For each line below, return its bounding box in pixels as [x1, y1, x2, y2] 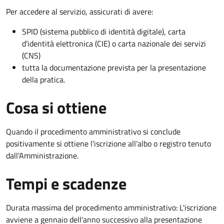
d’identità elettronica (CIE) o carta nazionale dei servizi [22, 37, 206, 49]
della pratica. [22, 73, 65, 85]
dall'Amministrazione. [6, 149, 78, 161]
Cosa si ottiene [6, 95, 106, 119]
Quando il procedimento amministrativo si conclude [6, 125, 180, 137]
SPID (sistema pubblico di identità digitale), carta [22, 25, 185, 37]
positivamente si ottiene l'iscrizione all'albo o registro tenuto [6, 137, 211, 149]
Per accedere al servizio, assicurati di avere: [6, 5, 153, 17]
